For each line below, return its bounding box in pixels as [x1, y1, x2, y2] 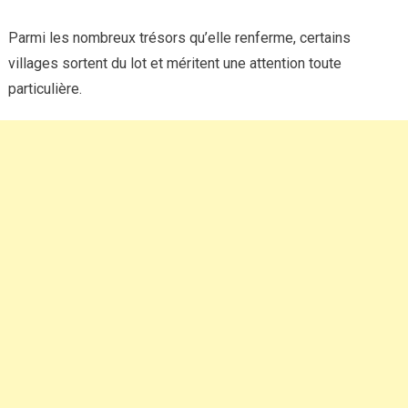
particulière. [7, 80, 82, 98]
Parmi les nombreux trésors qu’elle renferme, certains [7, 29, 351, 47]
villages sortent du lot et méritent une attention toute [7, 55, 342, 73]
